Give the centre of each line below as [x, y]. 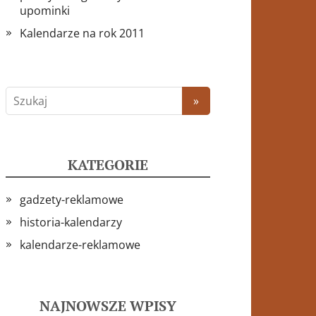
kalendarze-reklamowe [80, 244]
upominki [45, 10]
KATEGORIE [108, 164]
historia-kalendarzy [71, 222]
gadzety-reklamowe [72, 199]
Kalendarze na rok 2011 [82, 33]
